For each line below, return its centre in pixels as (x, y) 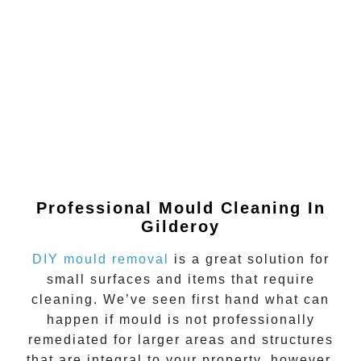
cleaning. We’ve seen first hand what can (180, 300)
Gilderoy (180, 226)
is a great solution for (249, 259)
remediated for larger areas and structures (180, 340)
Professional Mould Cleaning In (180, 207)
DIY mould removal (100, 259)
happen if (83, 320)
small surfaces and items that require (180, 280)
